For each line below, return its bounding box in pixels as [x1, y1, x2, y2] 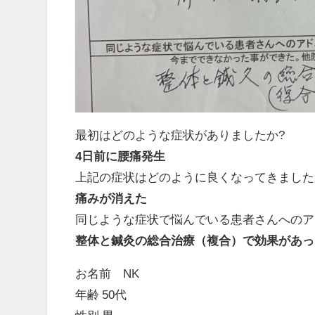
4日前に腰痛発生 [75, 149, 166, 162]
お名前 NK [75, 266, 140, 279]
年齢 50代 [75, 288, 127, 300]
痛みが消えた [75, 191, 148, 204]
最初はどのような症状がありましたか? [75, 128, 285, 141]
